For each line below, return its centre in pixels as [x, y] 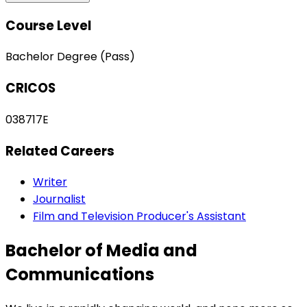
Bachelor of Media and [101, 251]
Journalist [59, 199]
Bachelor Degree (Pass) [70, 57]
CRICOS [30, 88]
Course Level [48, 25]
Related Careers [60, 151]
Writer [50, 182]
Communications [80, 275]
